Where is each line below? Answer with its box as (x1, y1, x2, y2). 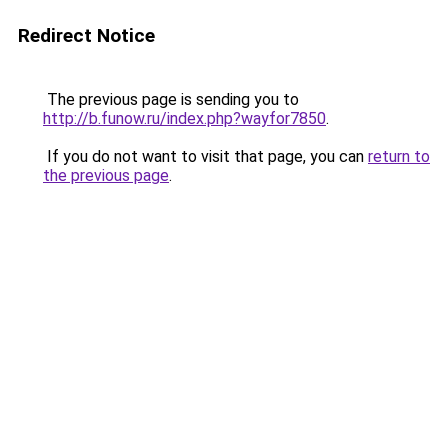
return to (368, 147, 430, 166)
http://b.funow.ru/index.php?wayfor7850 (43, 109, 326, 128)
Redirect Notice (18, 24, 155, 47)
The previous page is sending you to (43, 90, 299, 109)
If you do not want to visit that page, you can (43, 147, 368, 166)
